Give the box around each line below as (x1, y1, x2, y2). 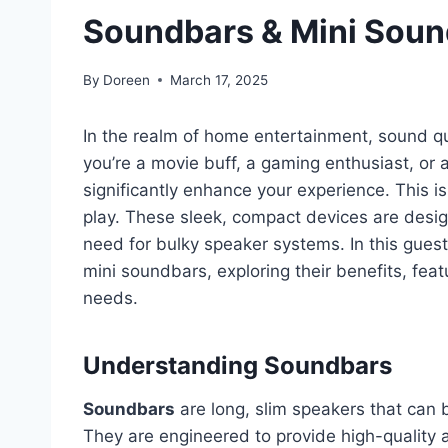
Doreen (103, 71, 151, 88)
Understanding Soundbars (83, 350, 392, 380)
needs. (83, 287, 138, 308)
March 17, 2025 (170, 71, 269, 88)
